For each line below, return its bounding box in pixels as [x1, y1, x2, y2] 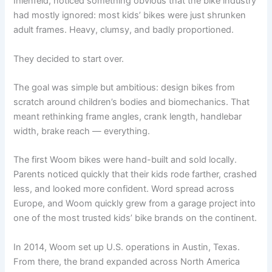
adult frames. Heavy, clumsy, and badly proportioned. [13, 24, 234, 36]
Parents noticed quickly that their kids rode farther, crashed [13, 169, 257, 180]
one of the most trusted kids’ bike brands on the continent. [13, 212, 257, 224]
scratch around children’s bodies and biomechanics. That [13, 97, 250, 108]
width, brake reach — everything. [13, 126, 151, 137]
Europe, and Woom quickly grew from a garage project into [13, 198, 256, 209]
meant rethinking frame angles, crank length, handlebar [13, 111, 242, 123]
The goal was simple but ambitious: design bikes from [13, 82, 236, 93]
